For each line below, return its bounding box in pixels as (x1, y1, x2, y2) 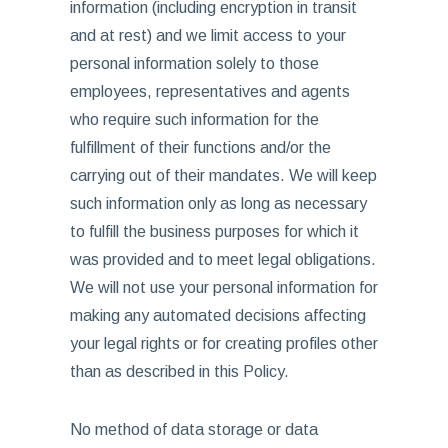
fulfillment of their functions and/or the (69, 139, 331, 156)
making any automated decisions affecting (69, 307, 366, 324)
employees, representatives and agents (69, 83, 350, 100)
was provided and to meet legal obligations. (69, 251, 376, 268)
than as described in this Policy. (69, 363, 289, 380)
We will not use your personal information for (69, 279, 378, 296)
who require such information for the (69, 111, 319, 128)
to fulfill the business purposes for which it (69, 223, 359, 240)
